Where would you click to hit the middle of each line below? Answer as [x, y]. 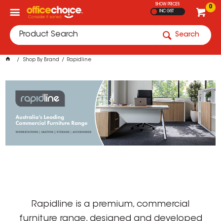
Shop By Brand [41, 60]
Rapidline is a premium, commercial [110, 204]
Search [187, 35]
